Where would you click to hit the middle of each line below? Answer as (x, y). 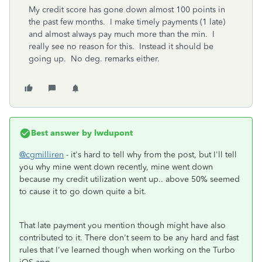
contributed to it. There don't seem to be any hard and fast (129, 238)
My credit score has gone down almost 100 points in (127, 10)
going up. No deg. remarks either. (94, 59)
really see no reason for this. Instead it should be (121, 46)
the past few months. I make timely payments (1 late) (127, 22)
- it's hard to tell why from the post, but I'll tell (150, 155)
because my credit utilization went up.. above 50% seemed (130, 179)
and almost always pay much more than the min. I (122, 34)
